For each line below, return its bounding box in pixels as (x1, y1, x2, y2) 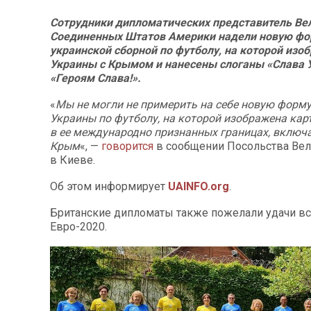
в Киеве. (50, 153, 95, 167)
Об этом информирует (50, 180, 168, 193)
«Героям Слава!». (50, 72, 141, 85)
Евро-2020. (50, 220, 107, 233)
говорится (101, 140, 153, 153)
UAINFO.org (168, 180, 229, 193)
